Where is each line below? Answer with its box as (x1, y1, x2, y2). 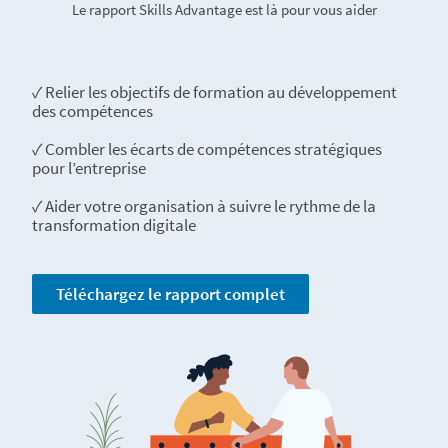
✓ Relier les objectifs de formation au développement (32, 81, 397, 103)
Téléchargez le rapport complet (56, 283, 285, 305)
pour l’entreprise (32, 157, 146, 179)
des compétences (32, 100, 153, 122)
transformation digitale (32, 214, 196, 236)
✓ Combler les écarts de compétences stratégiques (32, 138, 382, 160)
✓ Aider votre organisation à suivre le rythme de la (32, 195, 376, 217)
